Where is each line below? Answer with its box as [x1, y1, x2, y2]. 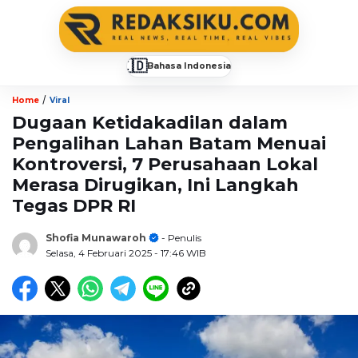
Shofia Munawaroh [46, 231, 146, 244]
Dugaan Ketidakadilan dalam [12, 111, 288, 133]
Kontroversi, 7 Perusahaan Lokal [12, 153, 318, 175]
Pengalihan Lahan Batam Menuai [12, 132, 326, 154]
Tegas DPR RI [12, 194, 136, 217]
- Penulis [159, 231, 201, 244]
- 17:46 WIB [154, 246, 206, 259]
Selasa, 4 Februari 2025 [46, 246, 154, 259]
